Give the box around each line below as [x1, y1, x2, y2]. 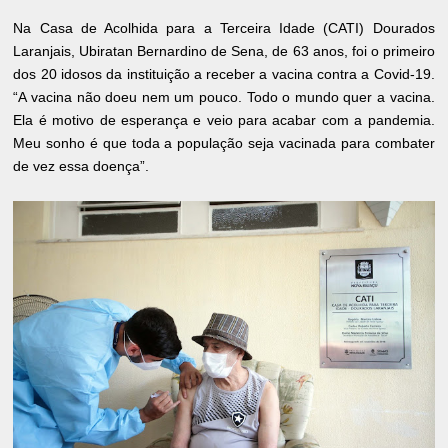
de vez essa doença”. [13, 158, 150, 175]
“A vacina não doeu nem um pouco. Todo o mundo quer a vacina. [13, 89, 435, 106]
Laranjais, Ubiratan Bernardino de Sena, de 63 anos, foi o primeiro [13, 43, 435, 60]
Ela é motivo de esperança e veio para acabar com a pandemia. [13, 112, 435, 129]
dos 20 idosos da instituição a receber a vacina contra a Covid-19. [13, 66, 435, 83]
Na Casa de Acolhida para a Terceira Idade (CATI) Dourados [13, 20, 435, 37]
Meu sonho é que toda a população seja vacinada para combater [13, 135, 435, 152]
